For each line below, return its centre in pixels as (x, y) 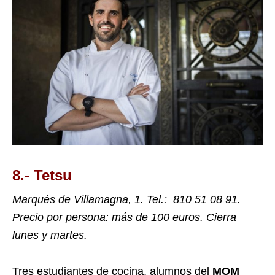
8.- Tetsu (42, 175)
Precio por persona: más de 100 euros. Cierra (124, 217)
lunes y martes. (50, 235)
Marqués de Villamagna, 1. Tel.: (91, 199)
